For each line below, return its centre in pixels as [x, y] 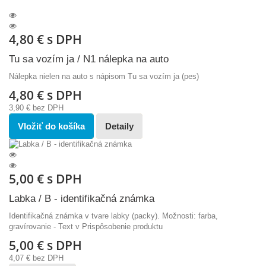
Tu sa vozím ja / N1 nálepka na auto [89, 59]
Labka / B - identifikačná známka [82, 199]
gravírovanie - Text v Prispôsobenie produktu [86, 227]
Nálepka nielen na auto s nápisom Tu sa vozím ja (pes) [104, 77]
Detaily [119, 126]
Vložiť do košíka [51, 126]
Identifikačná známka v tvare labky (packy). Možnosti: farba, [113, 216]
